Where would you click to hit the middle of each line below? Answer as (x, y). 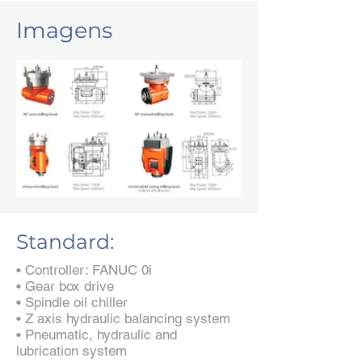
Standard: (65, 242)
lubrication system (72, 351)
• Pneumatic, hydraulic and (97, 335)
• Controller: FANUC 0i (84, 270)
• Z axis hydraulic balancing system (123, 319)
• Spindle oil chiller (72, 303)
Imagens (64, 30)
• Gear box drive (65, 286)
